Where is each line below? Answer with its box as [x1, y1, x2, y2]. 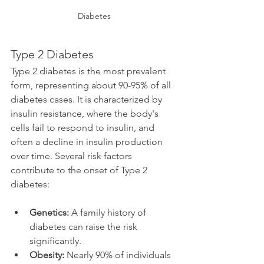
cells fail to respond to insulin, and [11, 121, 157, 133]
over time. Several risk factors [11, 150, 134, 161]
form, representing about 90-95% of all [11, 79, 173, 91]
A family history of [69, 206, 148, 218]
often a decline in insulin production [11, 136, 165, 147]
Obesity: [29, 249, 64, 260]
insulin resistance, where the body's [11, 107, 161, 119]
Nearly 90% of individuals [64, 249, 173, 260]
